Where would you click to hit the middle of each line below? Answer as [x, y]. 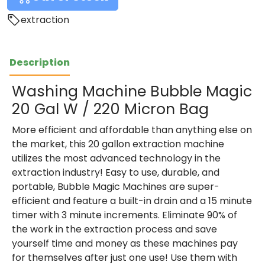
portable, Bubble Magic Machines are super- [116, 187]
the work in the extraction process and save [114, 230]
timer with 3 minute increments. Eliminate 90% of [125, 215]
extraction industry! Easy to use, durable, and [116, 173]
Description [40, 63]
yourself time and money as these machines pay [125, 244]
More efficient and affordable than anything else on [132, 130]
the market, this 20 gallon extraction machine [118, 144]
